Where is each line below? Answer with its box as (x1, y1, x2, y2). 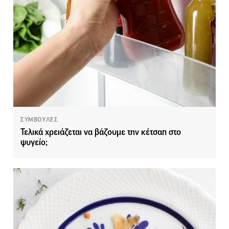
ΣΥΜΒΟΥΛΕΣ (20, 116, 58, 124)
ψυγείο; (20, 137, 48, 148)
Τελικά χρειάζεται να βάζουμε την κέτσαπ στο (20, 127, 181, 138)
